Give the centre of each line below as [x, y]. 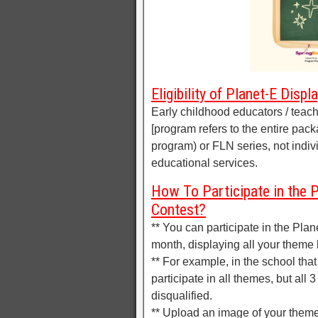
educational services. [204, 163]
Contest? [179, 209]
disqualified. [182, 295]
